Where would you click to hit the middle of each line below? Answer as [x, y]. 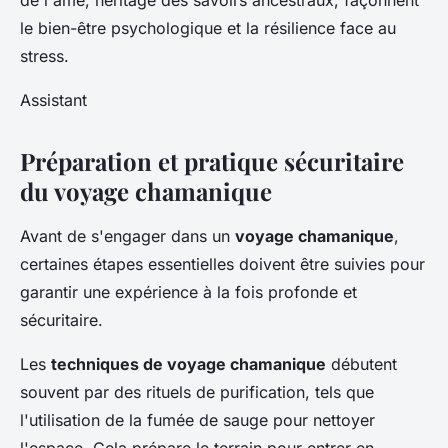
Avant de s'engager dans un [127, 236]
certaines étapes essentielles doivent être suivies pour [222, 264]
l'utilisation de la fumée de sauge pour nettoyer [197, 420]
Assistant [53, 100]
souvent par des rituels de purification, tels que [197, 392]
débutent [361, 364]
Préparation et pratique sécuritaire [212, 161]
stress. [44, 56]
